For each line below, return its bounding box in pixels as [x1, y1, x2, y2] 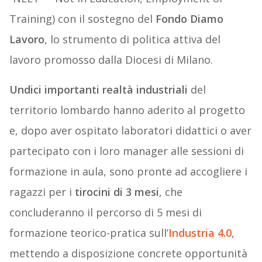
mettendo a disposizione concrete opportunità [9, 246, 247, 261]
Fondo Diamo [155, 12, 223, 26]
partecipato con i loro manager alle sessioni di [9, 144, 244, 158]
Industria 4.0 [168, 226, 232, 240]
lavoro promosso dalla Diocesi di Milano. [9, 53, 213, 67]
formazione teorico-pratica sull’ [9, 226, 168, 240]
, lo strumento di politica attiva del [44, 32, 220, 47]
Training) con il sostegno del [9, 12, 156, 26]
